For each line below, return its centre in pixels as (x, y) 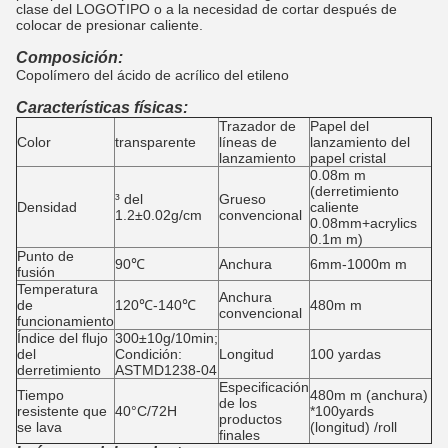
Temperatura (57, 289)
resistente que (62, 411)
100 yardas (345, 354)
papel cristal (348, 158)
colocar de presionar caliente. (109, 25)
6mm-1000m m (358, 264)
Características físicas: (102, 107)
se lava (39, 427)
